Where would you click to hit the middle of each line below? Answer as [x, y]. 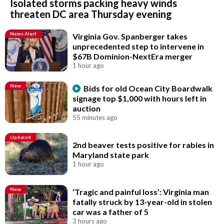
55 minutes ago [95, 117]
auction [87, 108]
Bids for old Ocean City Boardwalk [148, 88]
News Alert [23, 34]
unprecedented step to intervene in [138, 46]
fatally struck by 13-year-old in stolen [142, 201]
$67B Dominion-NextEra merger [133, 56]
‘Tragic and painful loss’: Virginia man [141, 191]
